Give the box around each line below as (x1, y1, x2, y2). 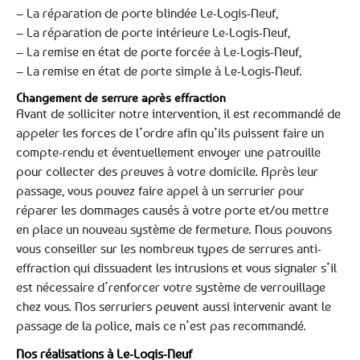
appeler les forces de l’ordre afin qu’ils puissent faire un (16, 125, 324, 141)
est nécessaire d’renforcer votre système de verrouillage (16, 279, 325, 296)
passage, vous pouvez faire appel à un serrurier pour (16, 182, 305, 199)
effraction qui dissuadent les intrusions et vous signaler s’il (16, 260, 337, 276)
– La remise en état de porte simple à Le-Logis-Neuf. (16, 63, 302, 79)
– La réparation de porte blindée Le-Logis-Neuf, (16, 5, 278, 21)
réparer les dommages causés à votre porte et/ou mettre (16, 202, 329, 219)
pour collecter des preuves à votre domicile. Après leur (16, 163, 318, 180)
